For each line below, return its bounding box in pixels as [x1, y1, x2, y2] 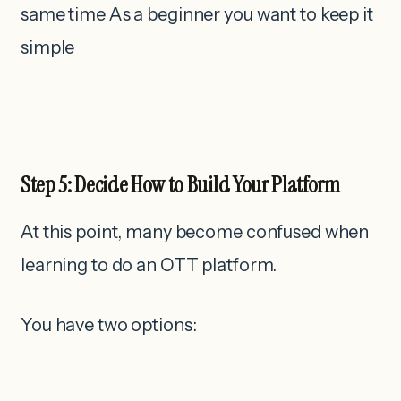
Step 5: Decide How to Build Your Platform [21, 170, 340, 200]
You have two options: [21, 314, 197, 337]
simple [21, 37, 75, 59]
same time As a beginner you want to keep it [21, 4, 373, 26]
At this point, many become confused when [21, 221, 370, 243]
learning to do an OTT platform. [21, 254, 277, 277]
